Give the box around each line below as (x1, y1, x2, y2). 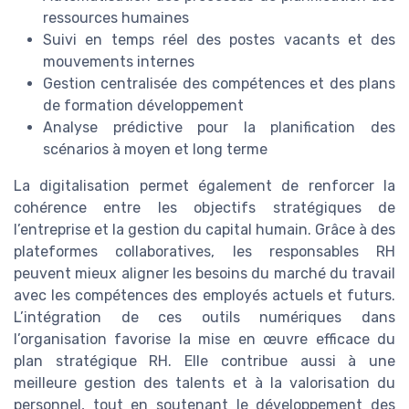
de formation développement (43, 97, 244, 115)
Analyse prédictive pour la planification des (43, 119, 395, 137)
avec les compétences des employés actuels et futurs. (14, 287, 395, 305)
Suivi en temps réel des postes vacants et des (43, 31, 395, 49)
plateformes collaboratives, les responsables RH (14, 243, 395, 261)
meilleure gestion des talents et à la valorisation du (14, 374, 395, 393)
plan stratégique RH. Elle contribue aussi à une (14, 352, 395, 371)
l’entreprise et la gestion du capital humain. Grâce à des (14, 221, 395, 239)
